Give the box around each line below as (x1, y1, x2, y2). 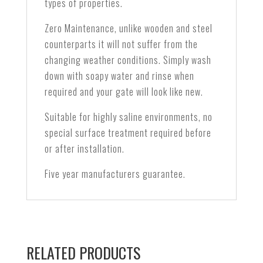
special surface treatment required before (44, 126, 211, 140)
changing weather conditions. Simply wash (44, 53, 211, 68)
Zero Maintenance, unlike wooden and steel (44, 21, 213, 36)
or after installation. (44, 141, 124, 156)
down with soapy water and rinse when (44, 69, 194, 83)
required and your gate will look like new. (44, 85, 203, 99)
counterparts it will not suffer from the (44, 37, 198, 52)
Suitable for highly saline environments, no (44, 110, 213, 124)
